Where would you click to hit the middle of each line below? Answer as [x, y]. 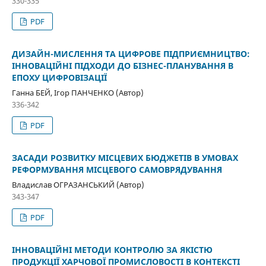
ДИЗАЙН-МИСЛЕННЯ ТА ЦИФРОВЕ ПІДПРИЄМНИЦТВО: [131, 54]
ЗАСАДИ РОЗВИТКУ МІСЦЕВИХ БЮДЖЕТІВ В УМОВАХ [125, 158]
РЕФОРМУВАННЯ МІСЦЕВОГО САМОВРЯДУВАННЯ [117, 170]
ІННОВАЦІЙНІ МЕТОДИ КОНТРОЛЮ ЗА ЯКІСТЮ [112, 250]
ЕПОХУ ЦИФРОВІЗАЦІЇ [59, 78]
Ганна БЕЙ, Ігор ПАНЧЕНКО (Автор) [77, 93]
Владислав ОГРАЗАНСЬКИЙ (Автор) [78, 185]
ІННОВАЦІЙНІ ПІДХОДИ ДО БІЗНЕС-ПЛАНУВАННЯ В [122, 66]
